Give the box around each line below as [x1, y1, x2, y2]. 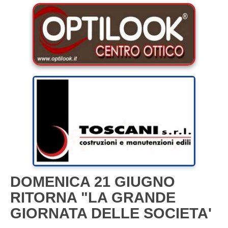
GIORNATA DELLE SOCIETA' [10, 205, 212, 221]
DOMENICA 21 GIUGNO [10, 173, 175, 190]
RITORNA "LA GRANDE [10, 189, 176, 206]
